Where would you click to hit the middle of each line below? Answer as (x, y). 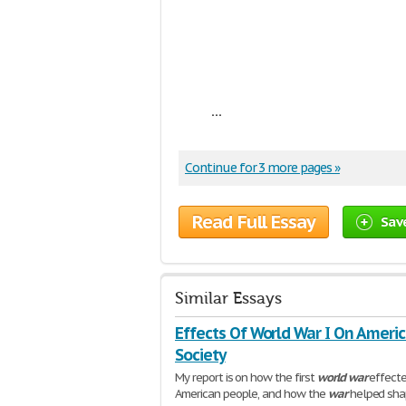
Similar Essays (228, 299)
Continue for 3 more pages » (262, 168)
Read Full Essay (254, 222)
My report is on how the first (246, 377)
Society (200, 355)
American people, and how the (251, 394)
